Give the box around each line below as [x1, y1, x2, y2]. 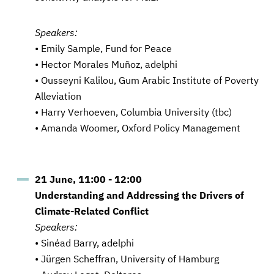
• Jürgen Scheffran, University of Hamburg [35, 253, 221, 265]
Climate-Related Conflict [35, 205, 149, 217]
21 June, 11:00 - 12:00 [35, 173, 142, 185]
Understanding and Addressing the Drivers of [35, 189, 244, 201]
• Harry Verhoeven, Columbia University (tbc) [35, 106, 234, 118]
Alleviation [35, 90, 84, 102]
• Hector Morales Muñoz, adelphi [35, 58, 180, 70]
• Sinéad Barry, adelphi [35, 237, 136, 249]
